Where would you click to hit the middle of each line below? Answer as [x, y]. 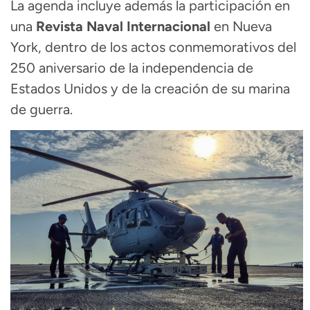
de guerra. [42, 110]
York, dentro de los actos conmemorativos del [153, 47]
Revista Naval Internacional [123, 27]
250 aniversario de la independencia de [132, 68]
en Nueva [241, 27]
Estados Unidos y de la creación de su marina [150, 89]
